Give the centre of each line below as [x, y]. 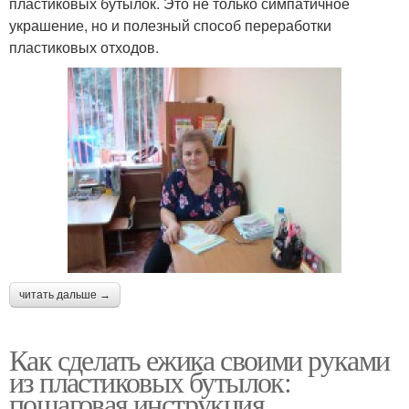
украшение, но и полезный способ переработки [170, 26]
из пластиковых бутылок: [150, 382]
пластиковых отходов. [84, 47]
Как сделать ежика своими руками [199, 360]
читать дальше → [65, 295]
